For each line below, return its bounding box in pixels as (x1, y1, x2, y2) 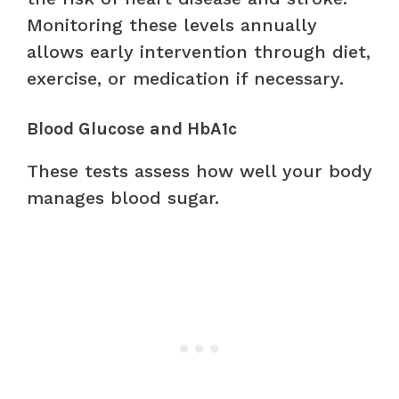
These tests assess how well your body (27, 159, 372, 182)
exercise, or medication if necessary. (27, 67, 344, 89)
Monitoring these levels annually (27, 13, 317, 36)
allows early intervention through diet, (27, 40, 370, 62)
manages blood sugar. (27, 186, 219, 208)
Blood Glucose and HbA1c (27, 118, 237, 139)
